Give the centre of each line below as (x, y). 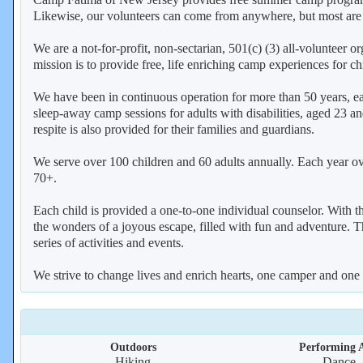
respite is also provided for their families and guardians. (174, 129)
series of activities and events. (109, 243)
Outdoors (133, 347)
